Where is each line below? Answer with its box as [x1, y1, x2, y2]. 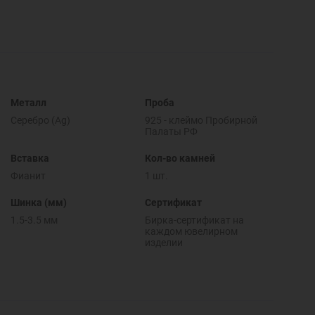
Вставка [10, 152, 49, 164]
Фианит [10, 169, 46, 181]
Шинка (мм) [10, 196, 67, 208]
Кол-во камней [144, 152, 215, 164]
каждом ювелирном [144, 225, 238, 237]
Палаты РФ [144, 125, 198, 137]
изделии [144, 236, 183, 248]
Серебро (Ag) [10, 114, 70, 126]
